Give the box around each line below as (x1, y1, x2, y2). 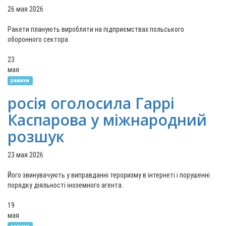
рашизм (11, 77, 30, 84)
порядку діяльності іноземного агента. (8, 181, 123, 189)
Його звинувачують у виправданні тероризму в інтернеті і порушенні (8, 171, 210, 179)
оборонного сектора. (8, 35, 70, 43)
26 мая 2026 (8, 5, 43, 13)
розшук (8, 126, 65, 147)
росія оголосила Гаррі (8, 93, 175, 114)
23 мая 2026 (8, 151, 43, 159)
